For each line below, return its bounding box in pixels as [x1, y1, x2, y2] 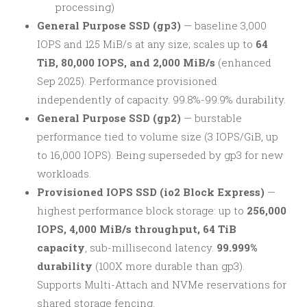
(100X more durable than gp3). [93, 259, 245, 273]
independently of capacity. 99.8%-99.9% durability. [37, 93, 286, 106]
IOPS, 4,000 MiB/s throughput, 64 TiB [37, 222, 236, 236]
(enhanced [215, 56, 271, 69]
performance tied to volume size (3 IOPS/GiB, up [37, 130, 278, 143]
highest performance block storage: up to [37, 204, 247, 217]
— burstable [181, 111, 242, 125]
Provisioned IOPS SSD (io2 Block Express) [37, 185, 265, 199]
